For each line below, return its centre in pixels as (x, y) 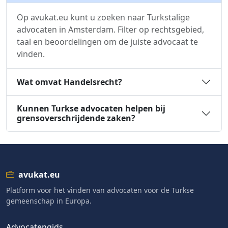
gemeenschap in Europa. (49, 201)
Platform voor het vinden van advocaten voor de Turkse (100, 190)
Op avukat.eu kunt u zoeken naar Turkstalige (103, 17)
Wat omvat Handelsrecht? (69, 82)
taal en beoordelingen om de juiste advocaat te (107, 42)
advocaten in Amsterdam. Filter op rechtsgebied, (110, 30)
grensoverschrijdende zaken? (76, 118)
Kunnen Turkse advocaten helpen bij (91, 108)
